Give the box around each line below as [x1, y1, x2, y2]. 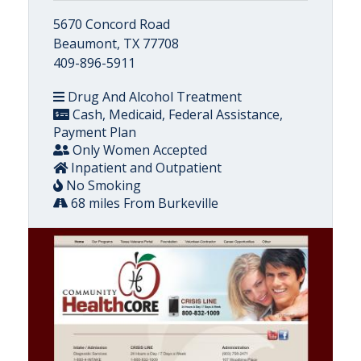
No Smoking [63, 176, 141, 194]
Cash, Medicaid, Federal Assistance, [69, 105, 283, 123]
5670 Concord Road [53, 15, 170, 33]
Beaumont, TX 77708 [53, 34, 179, 52]
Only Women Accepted [69, 140, 207, 159]
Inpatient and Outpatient [68, 158, 222, 176]
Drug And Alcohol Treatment [64, 87, 242, 106]
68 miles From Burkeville [68, 193, 218, 212]
